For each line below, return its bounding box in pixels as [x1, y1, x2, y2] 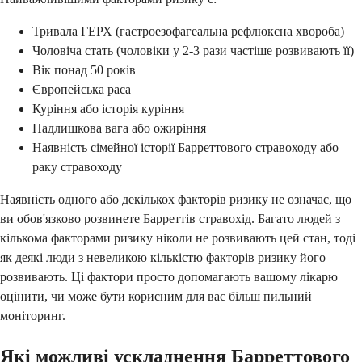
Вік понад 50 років [32, 63, 136, 78]
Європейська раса [32, 82, 131, 97]
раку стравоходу [32, 160, 122, 175]
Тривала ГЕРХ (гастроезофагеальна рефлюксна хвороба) [32, 24, 344, 39]
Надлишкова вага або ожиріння [32, 121, 206, 136]
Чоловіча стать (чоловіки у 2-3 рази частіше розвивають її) [32, 44, 354, 58]
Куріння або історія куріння [32, 102, 184, 116]
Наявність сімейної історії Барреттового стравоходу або [32, 141, 339, 155]
